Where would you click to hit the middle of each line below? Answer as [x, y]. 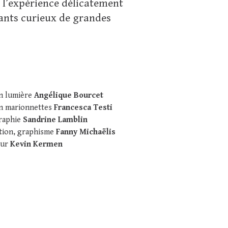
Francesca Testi [83, 108]
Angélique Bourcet [68, 95]
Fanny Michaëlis [85, 132]
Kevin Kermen [36, 144]
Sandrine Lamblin [55, 120]
